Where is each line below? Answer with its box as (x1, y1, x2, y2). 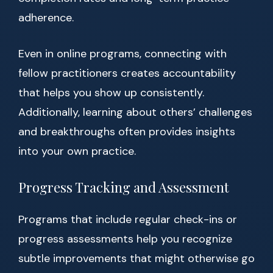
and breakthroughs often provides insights (18, 124, 235, 140)
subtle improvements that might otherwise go (18, 251, 255, 266)
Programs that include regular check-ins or (18, 212, 237, 227)
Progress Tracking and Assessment (18, 178, 229, 197)
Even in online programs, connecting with (18, 46, 227, 62)
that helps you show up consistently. (18, 85, 204, 101)
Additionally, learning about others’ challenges (18, 105, 252, 120)
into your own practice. (18, 144, 136, 159)
